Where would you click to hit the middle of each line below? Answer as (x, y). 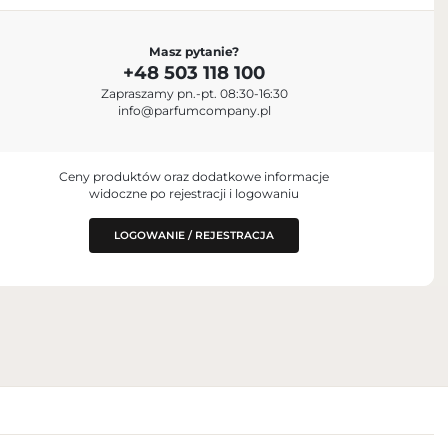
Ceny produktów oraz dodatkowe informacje (194, 176)
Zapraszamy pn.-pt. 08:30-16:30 (194, 94)
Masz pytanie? (194, 52)
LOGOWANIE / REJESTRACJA (194, 235)
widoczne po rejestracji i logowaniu (194, 193)
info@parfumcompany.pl (194, 111)
